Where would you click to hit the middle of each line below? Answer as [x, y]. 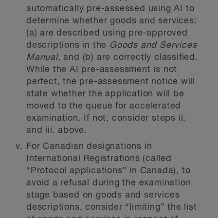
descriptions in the [68, 45]
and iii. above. [57, 130]
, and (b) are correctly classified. [128, 57]
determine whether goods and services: [112, 21]
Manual [42, 57]
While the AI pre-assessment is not [102, 70]
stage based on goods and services [103, 195]
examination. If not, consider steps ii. [106, 118]
